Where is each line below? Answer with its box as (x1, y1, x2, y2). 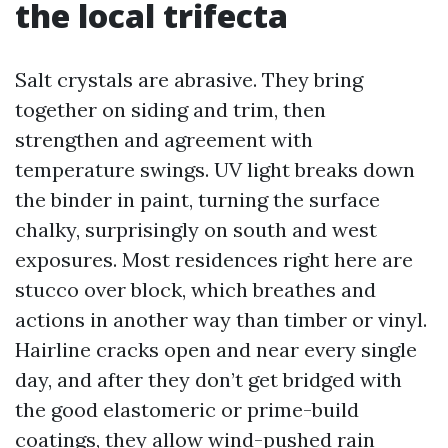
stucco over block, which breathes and (15, 277, 376, 302)
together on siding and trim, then (15, 97, 326, 122)
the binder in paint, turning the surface (15, 187, 380, 212)
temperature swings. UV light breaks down (15, 157, 415, 182)
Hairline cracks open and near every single (15, 337, 417, 362)
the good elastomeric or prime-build (15, 397, 359, 422)
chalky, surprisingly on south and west (15, 217, 377, 242)
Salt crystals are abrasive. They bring (15, 67, 363, 92)
